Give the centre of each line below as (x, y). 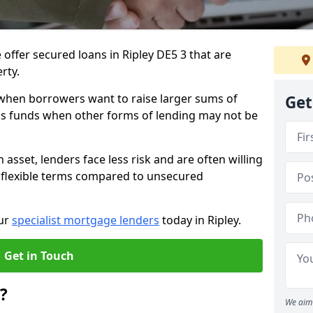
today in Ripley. (200, 220)
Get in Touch (39, 256)
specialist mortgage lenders (86, 220)
